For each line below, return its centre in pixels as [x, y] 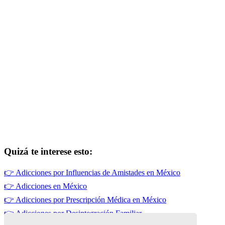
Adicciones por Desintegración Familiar [79, 213]
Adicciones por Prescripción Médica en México [91, 200]
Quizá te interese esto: [48, 152]
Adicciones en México [51, 186]
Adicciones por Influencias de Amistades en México [98, 173]
